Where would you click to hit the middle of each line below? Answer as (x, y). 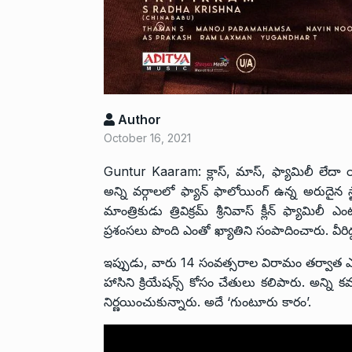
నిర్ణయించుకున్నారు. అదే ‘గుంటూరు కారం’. (207, 302)
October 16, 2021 (147, 138)
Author (138, 120)
